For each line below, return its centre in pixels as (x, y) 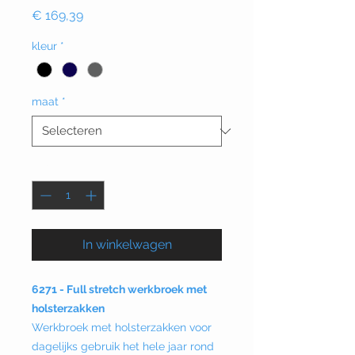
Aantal (48, 167)
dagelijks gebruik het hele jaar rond (123, 347)
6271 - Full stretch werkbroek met (119, 290)
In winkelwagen (127, 245)
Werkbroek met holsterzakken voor (122, 328)
